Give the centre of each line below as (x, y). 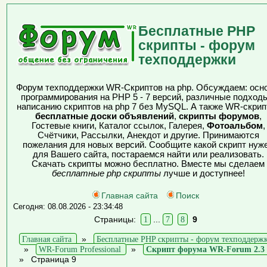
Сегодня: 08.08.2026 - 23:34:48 (68, 207)
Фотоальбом (235, 126)
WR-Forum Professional (80, 249)
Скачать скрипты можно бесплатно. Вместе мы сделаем (148, 164)
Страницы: (117, 219)
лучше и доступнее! (203, 173)
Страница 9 (54, 259)
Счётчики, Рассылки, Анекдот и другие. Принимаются (148, 135)
